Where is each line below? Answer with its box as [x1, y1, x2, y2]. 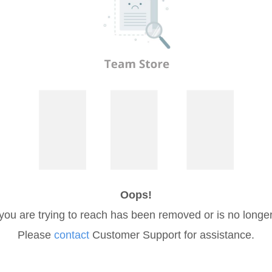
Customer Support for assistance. [89, 229, 254, 242]
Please [18, 229, 54, 242]
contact [54, 229, 89, 242]
